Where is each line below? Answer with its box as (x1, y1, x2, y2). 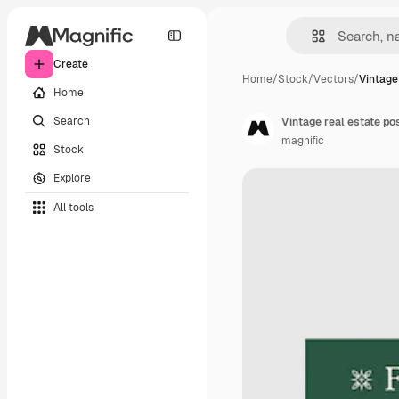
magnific (281, 134, 324, 148)
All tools (53, 199, 94, 215)
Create (53, 57, 88, 71)
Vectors (313, 72, 354, 86)
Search (53, 113, 90, 128)
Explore (53, 170, 91, 185)
